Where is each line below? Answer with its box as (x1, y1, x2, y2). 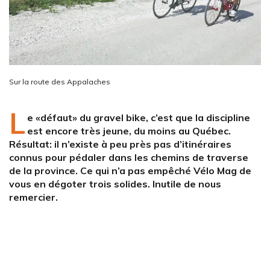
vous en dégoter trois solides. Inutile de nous (9, 178, 221, 190)
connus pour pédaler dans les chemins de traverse (9, 151, 248, 164)
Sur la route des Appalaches (9, 77, 110, 87)
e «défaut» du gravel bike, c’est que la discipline (27, 111, 250, 124)
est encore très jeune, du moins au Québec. (27, 125, 231, 137)
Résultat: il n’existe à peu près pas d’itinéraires (9, 138, 231, 151)
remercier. (9, 191, 58, 204)
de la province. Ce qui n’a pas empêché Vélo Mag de (9, 165, 251, 177)
